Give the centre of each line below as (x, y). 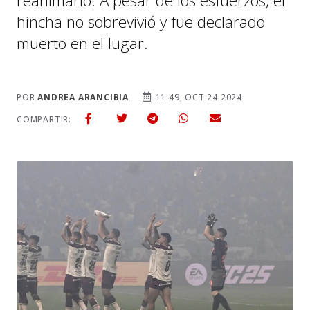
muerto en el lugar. (82, 43)
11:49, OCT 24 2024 (198, 97)
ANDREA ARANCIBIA (83, 97)
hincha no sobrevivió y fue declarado (141, 22)
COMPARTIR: (44, 119)
